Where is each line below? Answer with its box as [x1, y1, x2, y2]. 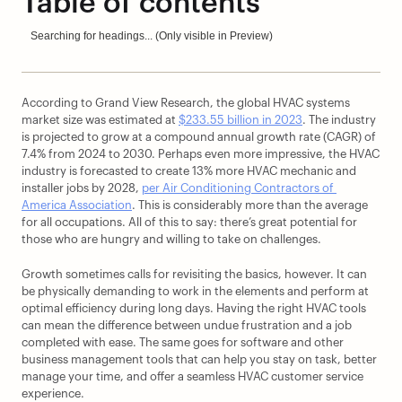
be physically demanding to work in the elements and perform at [22, 285, 369, 297]
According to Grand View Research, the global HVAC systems [22, 97, 350, 109]
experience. [22, 388, 84, 399]
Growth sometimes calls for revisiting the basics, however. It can [22, 268, 367, 280]
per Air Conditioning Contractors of [142, 182, 334, 194]
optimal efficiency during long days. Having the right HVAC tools [22, 302, 366, 314]
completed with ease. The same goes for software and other [22, 336, 344, 348]
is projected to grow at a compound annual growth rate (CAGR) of [22, 131, 376, 143]
